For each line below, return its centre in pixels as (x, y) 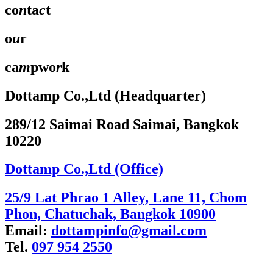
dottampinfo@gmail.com (129, 231)
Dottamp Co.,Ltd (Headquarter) (105, 95)
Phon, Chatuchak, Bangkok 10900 (110, 214)
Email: (28, 231)
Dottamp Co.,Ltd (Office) (84, 169)
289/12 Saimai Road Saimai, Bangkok (122, 124)
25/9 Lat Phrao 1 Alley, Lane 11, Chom (126, 198)
